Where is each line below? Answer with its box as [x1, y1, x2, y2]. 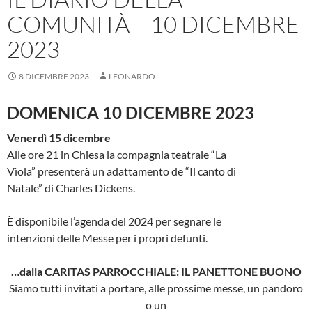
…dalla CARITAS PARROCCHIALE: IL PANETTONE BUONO [10, 265, 302, 279]
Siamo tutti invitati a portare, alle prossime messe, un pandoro [9, 281, 303, 295]
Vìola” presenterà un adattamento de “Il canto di [7, 164, 236, 178]
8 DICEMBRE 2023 [19, 71, 89, 82]
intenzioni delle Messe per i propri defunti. [7, 231, 208, 245]
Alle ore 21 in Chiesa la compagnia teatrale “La [7, 148, 226, 162]
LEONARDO [109, 71, 155, 82]
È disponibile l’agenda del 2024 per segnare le [7, 214, 221, 228]
